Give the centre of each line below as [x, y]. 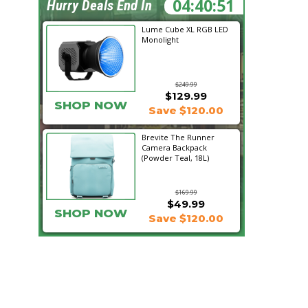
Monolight [160, 40]
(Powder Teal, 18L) [175, 158]
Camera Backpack [174, 147]
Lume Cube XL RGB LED [185, 29]
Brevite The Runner [178, 137]
